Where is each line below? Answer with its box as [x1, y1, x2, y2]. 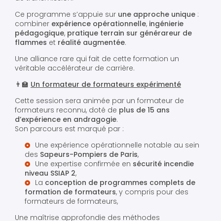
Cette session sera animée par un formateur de [15, 96, 184, 106]
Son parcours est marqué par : [15, 124, 124, 134]
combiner [15, 19, 51, 29]
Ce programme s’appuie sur [15, 9, 118, 20]
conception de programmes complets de [45, 178, 195, 188]
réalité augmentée [58, 37, 125, 48]
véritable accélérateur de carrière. [15, 63, 135, 74]
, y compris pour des [116, 187, 188, 197]
